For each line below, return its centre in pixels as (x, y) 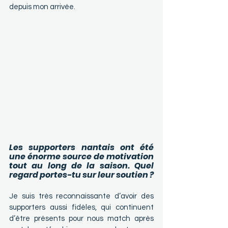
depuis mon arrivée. (42, 7)
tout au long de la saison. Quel (81, 165)
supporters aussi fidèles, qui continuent (81, 207)
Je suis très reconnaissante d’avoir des (81, 196)
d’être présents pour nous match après (81, 218)
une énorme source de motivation (81, 156)
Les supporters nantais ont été (81, 147)
